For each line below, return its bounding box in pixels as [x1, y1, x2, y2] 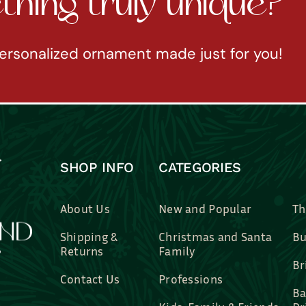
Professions [158, 271, 223, 287]
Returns [59, 243, 104, 259]
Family [158, 243, 196, 259]
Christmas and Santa [158, 229, 273, 245]
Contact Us [59, 271, 120, 287]
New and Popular [158, 201, 252, 217]
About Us [59, 201, 111, 217]
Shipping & [59, 229, 118, 245]
